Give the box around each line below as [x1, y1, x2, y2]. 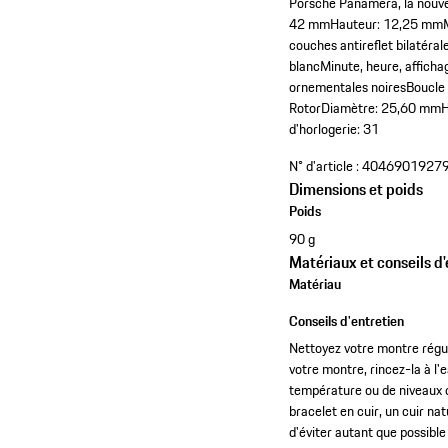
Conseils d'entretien [289, 309, 405, 332]
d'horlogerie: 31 [289, 118, 380, 141]
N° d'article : [289, 155, 360, 178]
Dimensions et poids [289, 177, 424, 202]
